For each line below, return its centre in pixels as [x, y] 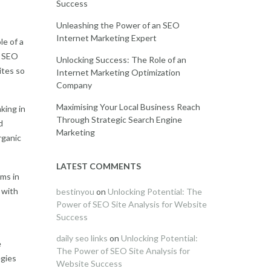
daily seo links [82, 238]
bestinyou [75, 191]
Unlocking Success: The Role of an [121, 60]
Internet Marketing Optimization [118, 72]
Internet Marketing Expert [106, 38]
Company [74, 85]
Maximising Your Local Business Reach [128, 107]
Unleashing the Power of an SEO [118, 25]
